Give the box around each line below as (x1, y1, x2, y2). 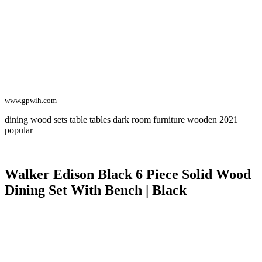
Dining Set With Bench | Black (5, 182, 187, 198)
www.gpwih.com (5, 95, 57, 105)
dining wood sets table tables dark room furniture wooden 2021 (5, 114, 238, 125)
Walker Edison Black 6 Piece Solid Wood (5, 167, 251, 182)
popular (5, 125, 33, 135)
